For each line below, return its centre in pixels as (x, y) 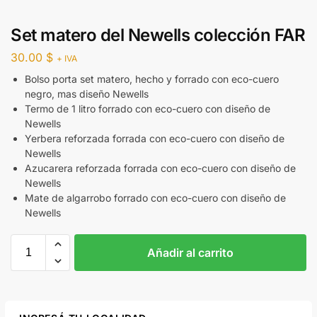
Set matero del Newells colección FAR (158, 35)
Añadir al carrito (190, 253)
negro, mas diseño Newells (87, 94)
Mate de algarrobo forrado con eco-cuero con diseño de (155, 198)
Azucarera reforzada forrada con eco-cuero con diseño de (160, 168)
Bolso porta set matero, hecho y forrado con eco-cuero (152, 79)
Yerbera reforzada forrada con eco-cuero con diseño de (155, 139)
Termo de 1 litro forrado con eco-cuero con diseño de (148, 109)
